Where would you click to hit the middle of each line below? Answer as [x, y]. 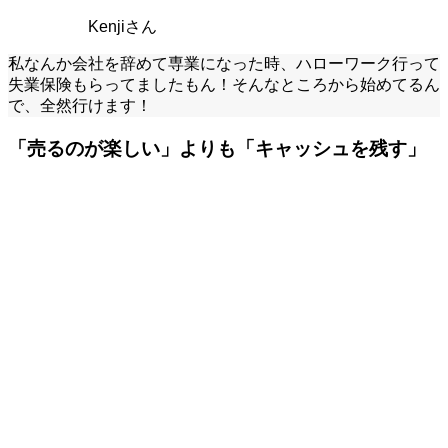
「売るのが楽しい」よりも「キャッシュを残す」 [217, 148]
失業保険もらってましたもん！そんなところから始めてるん [224, 84]
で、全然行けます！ [80, 105]
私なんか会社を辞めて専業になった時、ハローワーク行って [224, 63]
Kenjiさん [122, 26]
